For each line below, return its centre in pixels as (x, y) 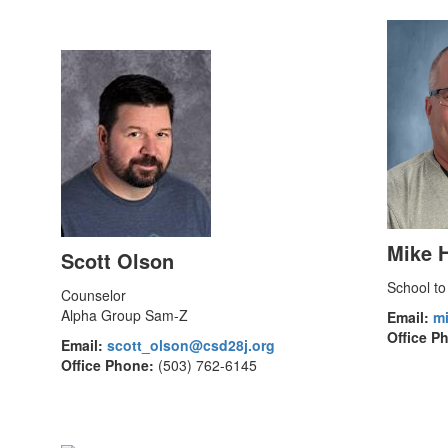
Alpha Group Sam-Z (124, 315)
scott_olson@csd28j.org (190, 345)
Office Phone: (107, 365)
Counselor (93, 295)
